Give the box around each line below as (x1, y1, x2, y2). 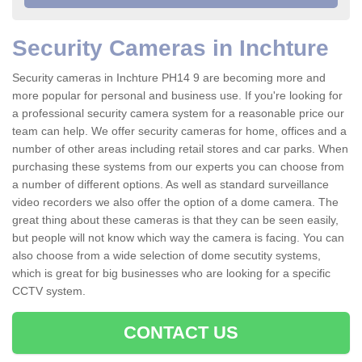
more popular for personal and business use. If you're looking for (12, 89, 343, 103)
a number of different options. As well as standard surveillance (12, 178, 329, 192)
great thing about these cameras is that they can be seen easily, (12, 213, 339, 227)
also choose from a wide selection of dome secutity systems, (12, 249, 321, 263)
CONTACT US (123, 322, 239, 343)
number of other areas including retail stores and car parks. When (12, 142, 348, 156)
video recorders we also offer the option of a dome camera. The (12, 196, 339, 209)
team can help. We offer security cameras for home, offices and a (12, 124, 347, 138)
